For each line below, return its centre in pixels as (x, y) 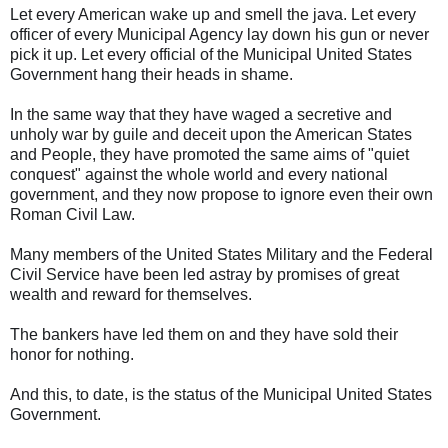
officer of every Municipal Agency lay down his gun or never (219, 34)
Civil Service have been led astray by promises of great (204, 274)
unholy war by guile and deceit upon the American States (211, 134)
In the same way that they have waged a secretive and (201, 114)
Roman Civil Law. (72, 214)
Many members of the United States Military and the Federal (221, 254)
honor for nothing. (72, 354)
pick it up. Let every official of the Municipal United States (211, 54)
